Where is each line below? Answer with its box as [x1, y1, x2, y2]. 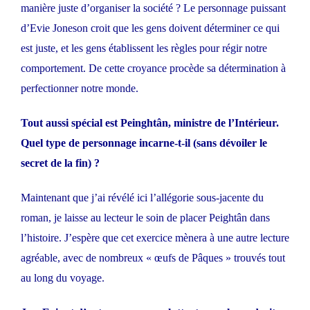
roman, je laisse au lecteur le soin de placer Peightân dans [21, 212, 270, 224]
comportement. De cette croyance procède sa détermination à [21, 62, 286, 75]
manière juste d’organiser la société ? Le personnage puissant [21, 2, 286, 15]
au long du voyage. [21, 272, 104, 284]
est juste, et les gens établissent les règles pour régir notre [21, 42, 267, 55]
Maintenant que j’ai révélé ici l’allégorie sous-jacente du [21, 192, 264, 204]
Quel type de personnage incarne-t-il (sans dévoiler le [21, 137, 267, 149]
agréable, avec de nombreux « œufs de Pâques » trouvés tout [21, 252, 285, 264]
